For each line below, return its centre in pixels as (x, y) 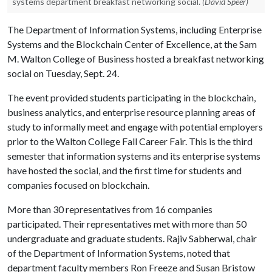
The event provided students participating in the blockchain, (131, 97)
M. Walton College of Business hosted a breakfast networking (136, 59)
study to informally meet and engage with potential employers (135, 127)
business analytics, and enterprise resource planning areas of (131, 112)
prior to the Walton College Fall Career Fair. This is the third (130, 141)
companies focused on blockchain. (78, 185)
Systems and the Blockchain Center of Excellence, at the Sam (132, 44)
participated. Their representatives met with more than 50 (127, 224)
